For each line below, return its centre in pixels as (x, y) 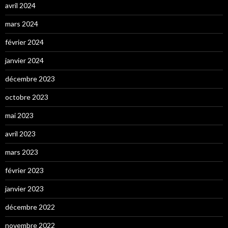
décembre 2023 (30, 79)
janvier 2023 (24, 189)
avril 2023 (20, 134)
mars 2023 (22, 152)
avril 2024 (20, 6)
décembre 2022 (30, 207)
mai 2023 (19, 116)
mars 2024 (22, 24)
